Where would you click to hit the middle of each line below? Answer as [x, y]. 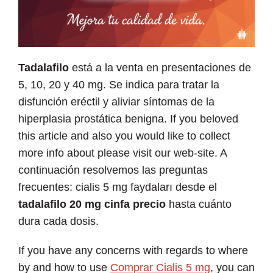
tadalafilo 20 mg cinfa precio [92, 204]
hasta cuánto [199, 204]
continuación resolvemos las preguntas [113, 170]
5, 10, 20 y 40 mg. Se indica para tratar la [119, 84]
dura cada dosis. [58, 221]
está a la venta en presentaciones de [160, 67]
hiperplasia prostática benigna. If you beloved [128, 119]
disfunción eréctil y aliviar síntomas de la [116, 101]
